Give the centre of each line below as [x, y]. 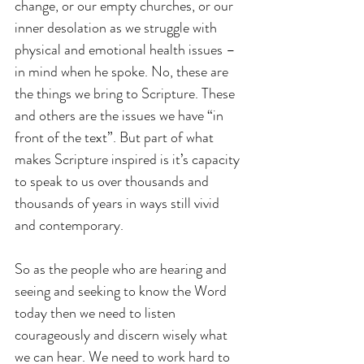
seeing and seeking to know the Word [122, 290]
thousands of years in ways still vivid [119, 203]
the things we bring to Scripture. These [126, 93]
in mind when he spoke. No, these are [123, 71]
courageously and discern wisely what [123, 334]
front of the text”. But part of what [116, 137]
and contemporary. [71, 225]
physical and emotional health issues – [127, 49]
